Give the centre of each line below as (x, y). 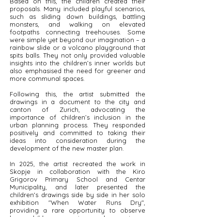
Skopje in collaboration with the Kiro (77, 171)
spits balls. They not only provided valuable (77, 55)
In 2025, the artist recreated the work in (77, 164)
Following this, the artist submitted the (77, 94)
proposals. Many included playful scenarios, (77, 9)
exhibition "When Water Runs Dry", (77, 202)
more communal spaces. (48, 78)
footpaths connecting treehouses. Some (77, 32)
